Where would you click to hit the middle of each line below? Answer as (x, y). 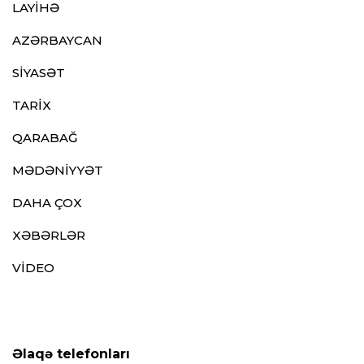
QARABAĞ (45, 138)
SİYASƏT (39, 73)
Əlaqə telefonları (71, 354)
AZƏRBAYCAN (57, 41)
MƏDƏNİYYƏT (58, 171)
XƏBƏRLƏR (49, 236)
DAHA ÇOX (47, 203)
